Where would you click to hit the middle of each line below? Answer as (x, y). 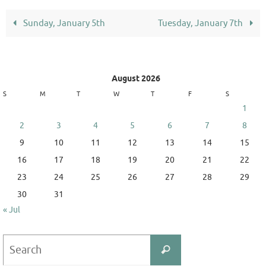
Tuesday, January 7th (202, 23)
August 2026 (136, 79)
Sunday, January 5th (63, 23)
